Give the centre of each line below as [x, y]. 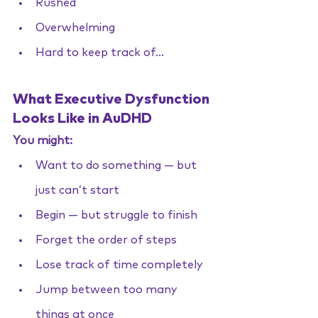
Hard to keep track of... [100, 53]
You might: [43, 141]
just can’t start [77, 190]
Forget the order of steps [106, 240]
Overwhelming [75, 28]
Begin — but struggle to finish [116, 215]
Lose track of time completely [119, 265]
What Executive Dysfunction [113, 99]
